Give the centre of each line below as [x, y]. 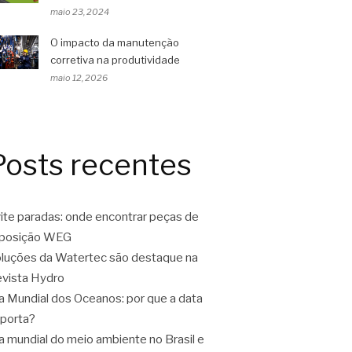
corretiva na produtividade [115, 60]
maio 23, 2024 [80, 12]
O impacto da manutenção [115, 42]
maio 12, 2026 [79, 78]
